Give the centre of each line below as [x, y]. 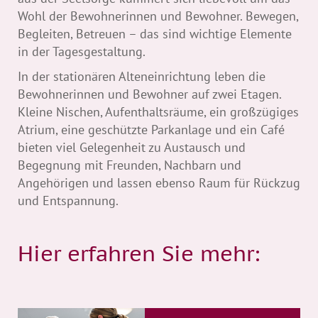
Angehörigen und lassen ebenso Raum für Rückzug [159, 182]
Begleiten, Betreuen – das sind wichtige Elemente [155, 33]
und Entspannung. [68, 200]
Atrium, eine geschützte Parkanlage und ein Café [151, 129]
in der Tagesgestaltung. [82, 51]
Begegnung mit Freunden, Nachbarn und [130, 165]
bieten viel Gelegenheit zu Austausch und [132, 147]
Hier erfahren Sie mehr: [139, 253]
